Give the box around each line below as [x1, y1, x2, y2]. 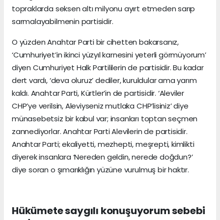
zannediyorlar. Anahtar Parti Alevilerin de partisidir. [12, 126, 188, 137]
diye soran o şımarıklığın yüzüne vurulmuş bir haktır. [12, 165, 189, 175]
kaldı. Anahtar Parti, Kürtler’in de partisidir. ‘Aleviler [12, 88, 185, 99]
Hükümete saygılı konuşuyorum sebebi [12, 204, 206, 218]
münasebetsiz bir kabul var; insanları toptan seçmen [12, 113, 198, 124]
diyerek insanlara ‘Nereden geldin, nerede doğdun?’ [12, 152, 193, 163]
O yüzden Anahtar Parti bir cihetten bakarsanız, [12, 37, 179, 48]
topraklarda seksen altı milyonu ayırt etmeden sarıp [12, 3, 195, 14]
